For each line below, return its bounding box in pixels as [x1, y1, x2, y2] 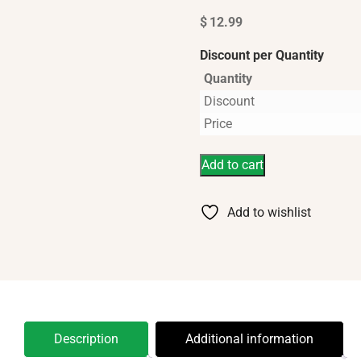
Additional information [185, 330, 313, 346]
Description [53, 330, 118, 346]
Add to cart [201, 156, 263, 172]
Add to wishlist [226, 204, 311, 220]
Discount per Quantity [199, 48, 324, 63]
